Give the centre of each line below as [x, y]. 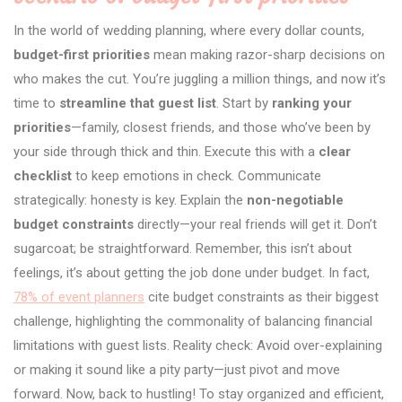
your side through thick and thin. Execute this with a [166, 152]
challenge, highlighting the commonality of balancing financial [193, 322]
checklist [43, 176]
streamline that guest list [138, 104]
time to [36, 104]
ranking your [312, 104]
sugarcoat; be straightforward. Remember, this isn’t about [183, 249]
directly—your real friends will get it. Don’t [255, 225]
